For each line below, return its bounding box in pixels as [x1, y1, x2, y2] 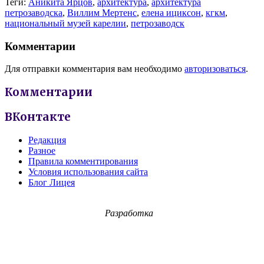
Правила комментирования [28, 156, 138, 166]
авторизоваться [184, 64, 246, 74]
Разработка [105, 207, 153, 218]
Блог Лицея [28, 177, 75, 187]
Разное [28, 145, 55, 156]
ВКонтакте [5, 110, 71, 124]
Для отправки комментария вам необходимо [5, 64, 184, 74]
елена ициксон [141, 7, 201, 18]
